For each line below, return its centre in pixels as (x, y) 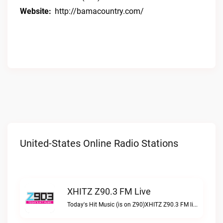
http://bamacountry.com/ (99, 11)
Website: (36, 11)
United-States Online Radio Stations (99, 143)
